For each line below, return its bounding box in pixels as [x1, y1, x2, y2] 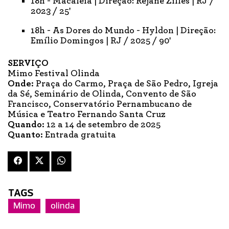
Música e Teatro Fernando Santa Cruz [8, 109, 166, 119]
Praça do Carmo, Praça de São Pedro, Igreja [36, 79, 218, 88]
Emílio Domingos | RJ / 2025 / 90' [31, 36, 171, 45]
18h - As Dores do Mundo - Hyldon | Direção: [31, 26, 216, 35]
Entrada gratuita [43, 130, 116, 140]
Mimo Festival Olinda [8, 68, 100, 78]
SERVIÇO [8, 58, 49, 68]
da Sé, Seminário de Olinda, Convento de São [8, 89, 196, 99]
